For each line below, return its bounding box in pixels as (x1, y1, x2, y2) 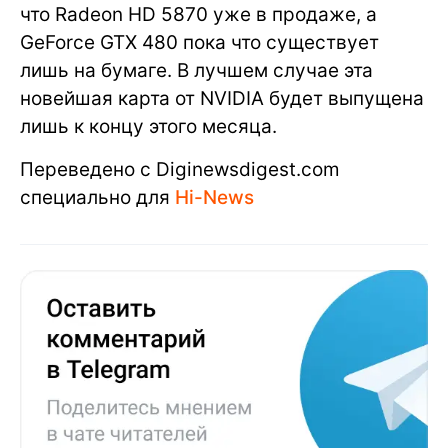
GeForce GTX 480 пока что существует (20, 30, 379, 54)
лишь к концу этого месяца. (20, 114, 277, 138)
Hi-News (175, 185, 254, 209)
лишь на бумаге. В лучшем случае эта (20, 58, 373, 82)
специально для (20, 185, 175, 209)
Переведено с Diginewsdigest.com (20, 157, 340, 181)
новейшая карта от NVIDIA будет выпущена (20, 86, 424, 110)
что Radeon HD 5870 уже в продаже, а (20, 2, 377, 26)
